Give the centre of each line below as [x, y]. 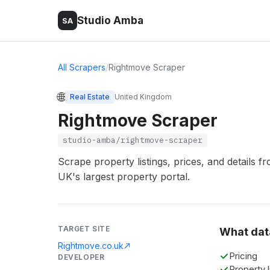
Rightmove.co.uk [91, 246]
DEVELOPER [81, 257]
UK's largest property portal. [124, 177]
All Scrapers [82, 67]
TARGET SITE [84, 229]
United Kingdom [143, 97]
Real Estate [90, 97]
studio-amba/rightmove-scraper [133, 140]
